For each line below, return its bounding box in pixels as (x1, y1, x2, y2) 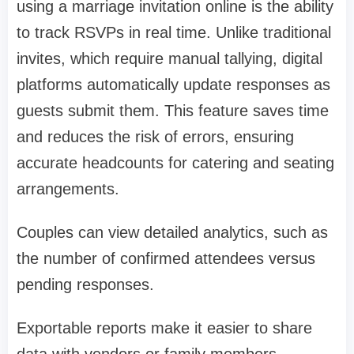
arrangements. (17, 180, 119, 198)
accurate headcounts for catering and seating (17, 154, 334, 172)
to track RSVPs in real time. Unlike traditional (17, 24, 331, 42)
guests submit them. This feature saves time (17, 102, 329, 120)
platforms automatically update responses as (17, 76, 330, 94)
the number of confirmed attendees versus (17, 250, 315, 268)
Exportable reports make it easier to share (17, 319, 312, 337)
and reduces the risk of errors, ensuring (17, 128, 294, 146)
